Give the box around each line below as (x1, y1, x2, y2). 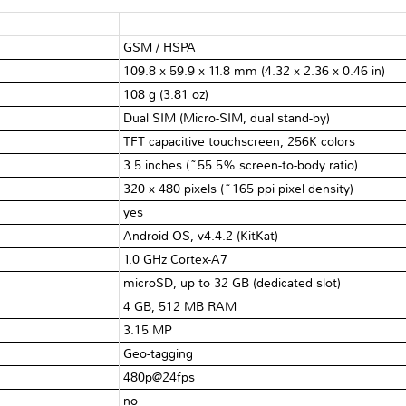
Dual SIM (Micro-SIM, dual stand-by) (123, 110, 331, 126)
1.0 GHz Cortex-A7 (123, 251, 228, 267)
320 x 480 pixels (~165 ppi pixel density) (123, 180, 354, 197)
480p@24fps (123, 369, 196, 385)
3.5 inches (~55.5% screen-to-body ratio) (123, 157, 359, 173)
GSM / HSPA (123, 39, 197, 55)
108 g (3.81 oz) (123, 86, 209, 102)
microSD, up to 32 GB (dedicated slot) (123, 275, 342, 291)
